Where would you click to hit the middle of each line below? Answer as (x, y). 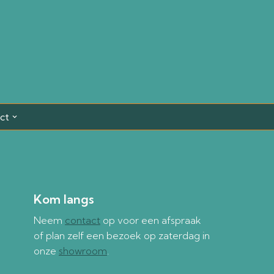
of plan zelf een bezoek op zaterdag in (122, 235)
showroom (83, 251)
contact (83, 220)
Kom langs (64, 199)
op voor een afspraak (151, 220)
